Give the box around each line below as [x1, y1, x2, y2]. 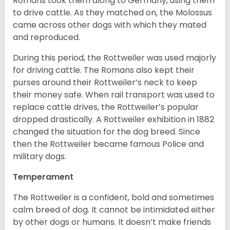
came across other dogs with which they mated [13, 19, 206, 31]
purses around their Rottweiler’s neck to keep [13, 76, 197, 89]
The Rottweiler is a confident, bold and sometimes [13, 191, 214, 204]
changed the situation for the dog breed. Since [13, 126, 200, 138]
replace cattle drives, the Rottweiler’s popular [13, 101, 199, 113]
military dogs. [13, 150, 66, 163]
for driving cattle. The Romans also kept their [13, 64, 195, 76]
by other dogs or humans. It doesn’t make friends [13, 216, 211, 228]
